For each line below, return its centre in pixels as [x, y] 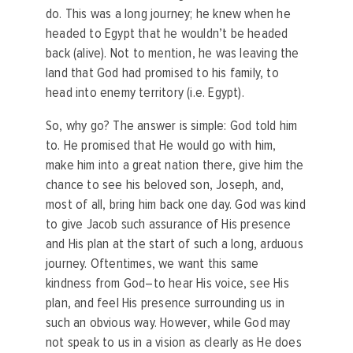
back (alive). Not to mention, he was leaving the [173, 53]
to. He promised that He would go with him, [161, 146]
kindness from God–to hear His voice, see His [167, 284]
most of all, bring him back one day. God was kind [176, 205]
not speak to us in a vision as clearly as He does [174, 343]
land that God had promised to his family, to [162, 72]
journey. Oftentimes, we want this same [152, 264]
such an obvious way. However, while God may [168, 323]
